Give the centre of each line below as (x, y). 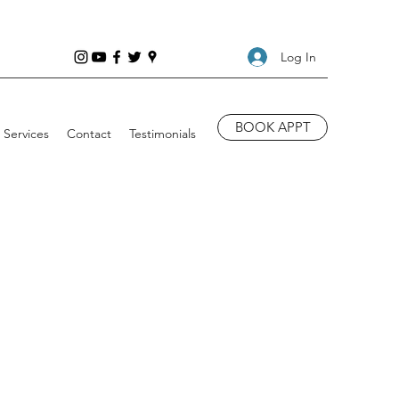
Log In (298, 57)
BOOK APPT (273, 127)
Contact (89, 134)
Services (26, 134)
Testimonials (163, 134)
